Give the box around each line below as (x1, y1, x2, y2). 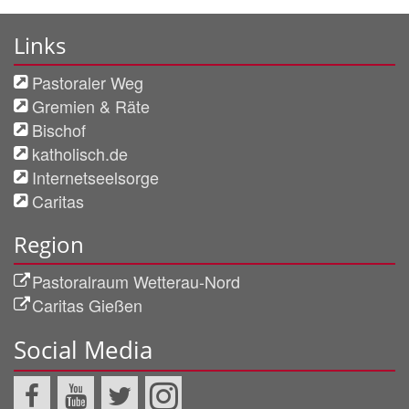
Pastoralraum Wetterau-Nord (32, 269, 240, 294)
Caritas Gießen (32, 293, 142, 318)
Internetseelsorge (32, 165, 159, 190)
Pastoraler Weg (32, 70, 143, 95)
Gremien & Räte (32, 94, 150, 119)
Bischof (32, 118, 86, 142)
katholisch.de (32, 142, 128, 166)
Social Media (14, 333, 152, 367)
